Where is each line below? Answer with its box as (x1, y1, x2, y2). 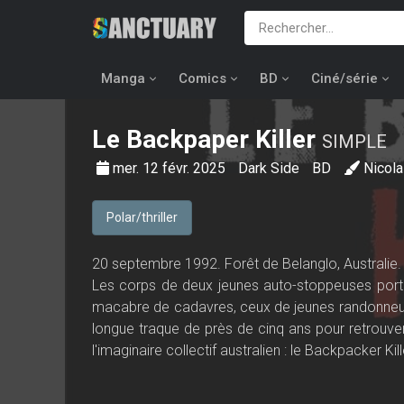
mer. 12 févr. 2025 (113, 160, 229, 177)
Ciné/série (311, 70, 378, 87)
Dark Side (238, 160, 303, 177)
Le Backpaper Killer (92, 124, 316, 154)
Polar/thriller (106, 210, 178, 225)
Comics (179, 70, 226, 87)
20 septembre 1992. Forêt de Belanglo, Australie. (92, 255, 401, 272)
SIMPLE (322, 131, 387, 152)
